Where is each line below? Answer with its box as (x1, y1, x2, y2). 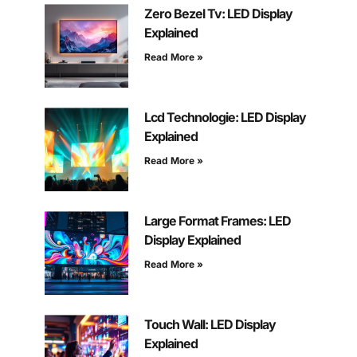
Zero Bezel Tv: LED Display (143, 6, 292, 22)
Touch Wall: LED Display (143, 316, 276, 333)
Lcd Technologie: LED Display (143, 109, 306, 126)
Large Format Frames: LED (143, 213, 291, 229)
